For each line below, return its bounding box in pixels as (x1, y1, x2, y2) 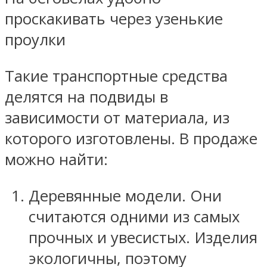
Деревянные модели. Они (29, 185, 222, 206)
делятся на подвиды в (5, 86, 168, 107)
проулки (5, 29, 66, 51)
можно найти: (5, 148, 108, 170)
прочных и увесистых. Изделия (29, 226, 257, 248)
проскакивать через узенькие (5, 8, 223, 30)
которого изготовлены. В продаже (5, 128, 257, 149)
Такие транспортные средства (5, 65, 228, 86)
